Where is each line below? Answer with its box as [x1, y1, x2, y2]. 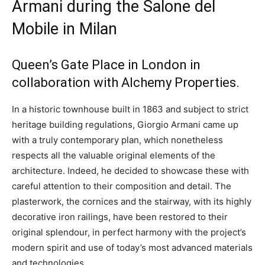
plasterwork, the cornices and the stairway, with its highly [12, 196, 251, 207]
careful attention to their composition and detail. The [12, 180, 231, 192]
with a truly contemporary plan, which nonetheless [12, 134, 223, 146]
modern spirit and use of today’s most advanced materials [12, 242, 253, 253]
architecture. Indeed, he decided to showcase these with [12, 165, 249, 176]
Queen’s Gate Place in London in [12, 57, 201, 72]
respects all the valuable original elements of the [12, 150, 215, 161]
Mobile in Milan [12, 20, 117, 38]
